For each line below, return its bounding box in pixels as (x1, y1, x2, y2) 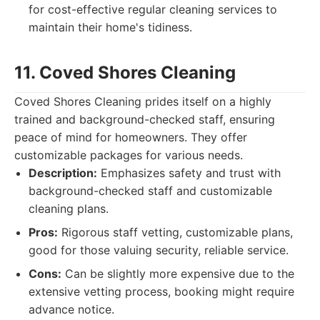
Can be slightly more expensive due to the (61, 266, 294, 281)
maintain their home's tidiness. (29, 20, 192, 34)
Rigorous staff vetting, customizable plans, (58, 225, 293, 239)
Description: (29, 166, 97, 180)
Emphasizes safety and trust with (97, 166, 281, 180)
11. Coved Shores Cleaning (14, 62, 236, 83)
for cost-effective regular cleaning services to (29, 2, 277, 16)
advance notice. (29, 302, 114, 316)
